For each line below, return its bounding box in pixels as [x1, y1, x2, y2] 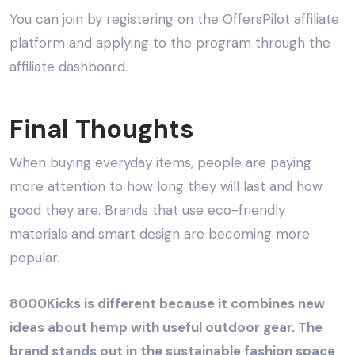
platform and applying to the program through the [10, 34, 330, 52]
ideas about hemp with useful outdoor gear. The [10, 319, 323, 337]
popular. [10, 249, 59, 267]
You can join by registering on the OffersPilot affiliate [10, 10, 339, 29]
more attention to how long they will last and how [10, 177, 323, 196]
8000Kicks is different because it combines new [10, 295, 325, 313]
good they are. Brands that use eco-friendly [10, 201, 285, 219]
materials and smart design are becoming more [10, 225, 310, 243]
